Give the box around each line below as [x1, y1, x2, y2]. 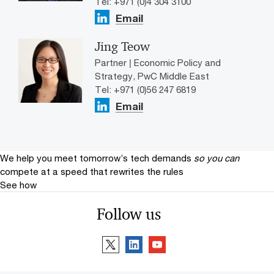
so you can [194, 152, 239, 164]
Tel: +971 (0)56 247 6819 [95, 84, 196, 95]
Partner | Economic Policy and [95, 57, 221, 68]
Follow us [96, 204, 161, 224]
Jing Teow [95, 39, 150, 55]
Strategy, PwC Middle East [95, 70, 209, 82]
